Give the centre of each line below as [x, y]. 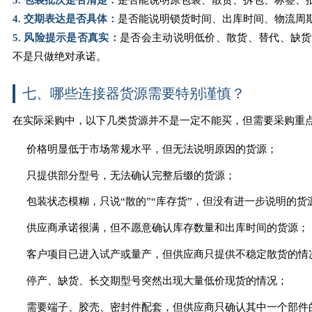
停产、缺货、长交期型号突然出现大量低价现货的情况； [157, 280]
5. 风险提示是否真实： [66, 37]
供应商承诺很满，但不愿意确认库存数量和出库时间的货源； [167, 228]
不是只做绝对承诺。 [59, 56]
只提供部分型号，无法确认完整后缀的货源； [131, 175]
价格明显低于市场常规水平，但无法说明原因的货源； [151, 149]
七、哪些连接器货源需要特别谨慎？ [133, 93]
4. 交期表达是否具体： [65, 18]
